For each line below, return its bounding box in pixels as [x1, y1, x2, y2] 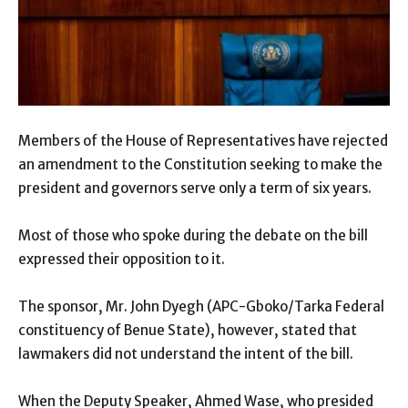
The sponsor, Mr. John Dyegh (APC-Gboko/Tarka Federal [18, 298, 384, 316]
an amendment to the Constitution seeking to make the [18, 156, 382, 174]
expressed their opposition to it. [18, 250, 225, 269]
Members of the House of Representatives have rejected [18, 132, 388, 150]
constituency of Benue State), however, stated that [18, 321, 357, 340]
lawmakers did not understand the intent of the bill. [18, 345, 353, 363]
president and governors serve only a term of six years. [18, 179, 372, 198]
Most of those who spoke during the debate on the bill [18, 227, 368, 245]
